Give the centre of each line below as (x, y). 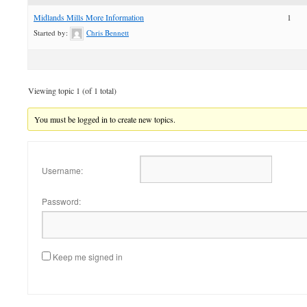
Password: (61, 201)
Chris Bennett (108, 32)
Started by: (52, 32)
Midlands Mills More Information (89, 17)
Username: (62, 170)
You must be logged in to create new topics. (105, 120)
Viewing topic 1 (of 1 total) (72, 91)
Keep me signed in (88, 257)
